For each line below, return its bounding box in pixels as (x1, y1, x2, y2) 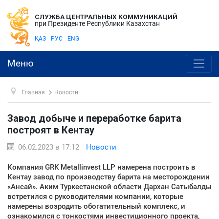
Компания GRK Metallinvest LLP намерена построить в (7, 162, 196, 172)
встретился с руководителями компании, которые (7, 192, 183, 201)
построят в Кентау (7, 124, 94, 136)
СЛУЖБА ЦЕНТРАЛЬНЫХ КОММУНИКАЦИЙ (35, 13, 177, 21)
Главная (21, 88, 45, 96)
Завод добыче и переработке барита (7, 112, 181, 124)
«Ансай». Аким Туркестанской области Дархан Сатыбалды (7, 182, 212, 191)
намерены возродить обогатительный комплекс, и (7, 201, 185, 211)
